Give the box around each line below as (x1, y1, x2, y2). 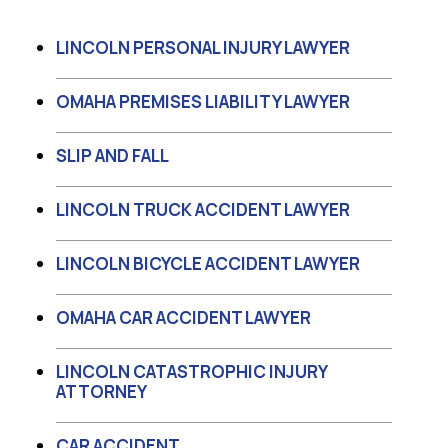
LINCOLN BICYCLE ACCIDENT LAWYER (56, 252, 360, 276)
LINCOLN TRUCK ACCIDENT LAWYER (56, 198, 350, 222)
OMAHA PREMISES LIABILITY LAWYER (56, 90, 350, 114)
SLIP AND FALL (56, 144, 169, 168)
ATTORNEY (56, 380, 147, 404)
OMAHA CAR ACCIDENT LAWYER (56, 306, 311, 330)
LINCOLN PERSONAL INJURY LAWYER (56, 36, 350, 60)
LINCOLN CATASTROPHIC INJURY (56, 360, 327, 384)
